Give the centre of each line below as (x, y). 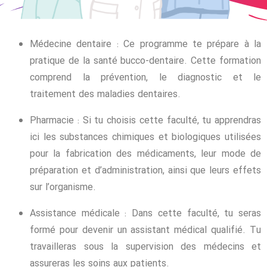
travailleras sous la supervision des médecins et (145, 247)
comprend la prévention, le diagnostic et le (145, 78)
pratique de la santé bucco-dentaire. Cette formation (145, 61)
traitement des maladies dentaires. (105, 95)
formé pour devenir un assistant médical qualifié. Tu (145, 231)
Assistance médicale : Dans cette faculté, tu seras (145, 214)
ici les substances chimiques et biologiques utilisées (145, 138)
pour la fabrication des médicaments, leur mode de (145, 154)
